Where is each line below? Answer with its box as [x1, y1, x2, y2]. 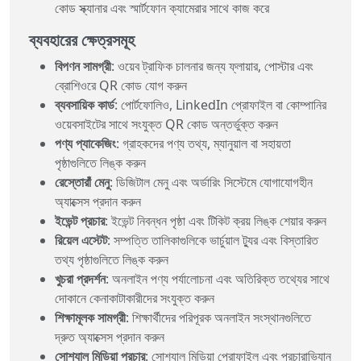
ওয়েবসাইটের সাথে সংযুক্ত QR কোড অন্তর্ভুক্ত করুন [55, 114, 278, 133]
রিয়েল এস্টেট [55, 230, 107, 249]
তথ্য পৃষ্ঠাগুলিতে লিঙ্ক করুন [55, 250, 168, 268]
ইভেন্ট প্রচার [55, 211, 105, 230]
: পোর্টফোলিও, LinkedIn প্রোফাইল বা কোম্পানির [114, 95, 326, 114]
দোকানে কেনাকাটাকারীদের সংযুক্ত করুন [55, 288, 214, 307]
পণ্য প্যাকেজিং [55, 134, 116, 152]
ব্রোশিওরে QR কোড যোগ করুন [55, 76, 187, 94]
